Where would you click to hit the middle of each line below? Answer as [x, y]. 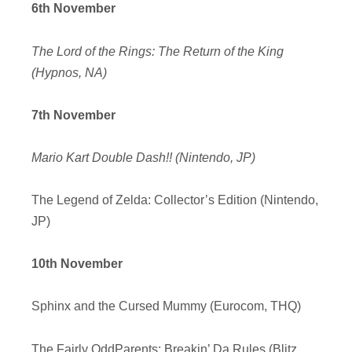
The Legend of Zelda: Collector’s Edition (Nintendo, [175, 200]
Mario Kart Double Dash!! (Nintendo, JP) [143, 157]
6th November [73, 9]
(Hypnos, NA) [69, 72]
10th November [77, 264]
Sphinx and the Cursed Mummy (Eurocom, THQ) [166, 306]
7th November [73, 115]
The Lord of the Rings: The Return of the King [158, 51]
